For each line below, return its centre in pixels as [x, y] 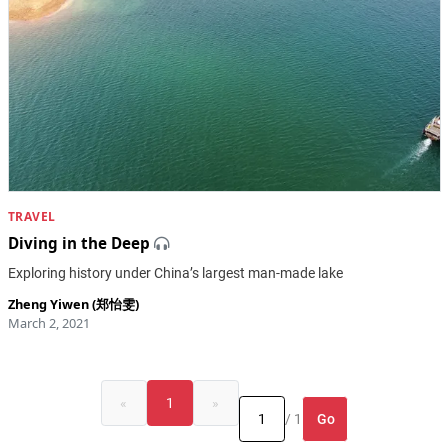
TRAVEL [31, 217]
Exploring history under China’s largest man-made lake [175, 273]
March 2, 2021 [48, 323]
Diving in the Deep [78, 243]
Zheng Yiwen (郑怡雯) [73, 304]
